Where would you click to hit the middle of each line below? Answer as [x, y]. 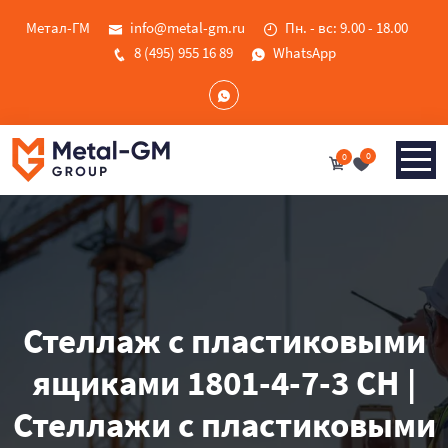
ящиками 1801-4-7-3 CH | [224, 383]
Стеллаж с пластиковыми [224, 341]
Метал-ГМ [57, 27]
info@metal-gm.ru [187, 27]
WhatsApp [304, 52]
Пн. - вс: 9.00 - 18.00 [346, 27]
